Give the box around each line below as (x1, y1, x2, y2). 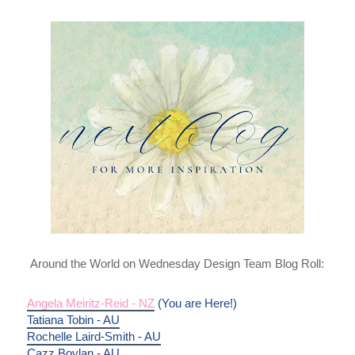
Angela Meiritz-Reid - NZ (26, 296, 155, 310)
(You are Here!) (154, 296, 237, 310)
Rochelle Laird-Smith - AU (26, 330, 161, 343)
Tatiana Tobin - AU (26, 313, 120, 326)
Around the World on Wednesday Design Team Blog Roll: (30, 256, 325, 270)
